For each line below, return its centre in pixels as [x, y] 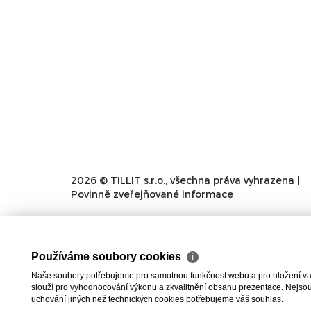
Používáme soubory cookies [108, 257]
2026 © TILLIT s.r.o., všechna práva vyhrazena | [185, 180]
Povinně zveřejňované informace [152, 194]
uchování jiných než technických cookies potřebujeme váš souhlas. [157, 299]
